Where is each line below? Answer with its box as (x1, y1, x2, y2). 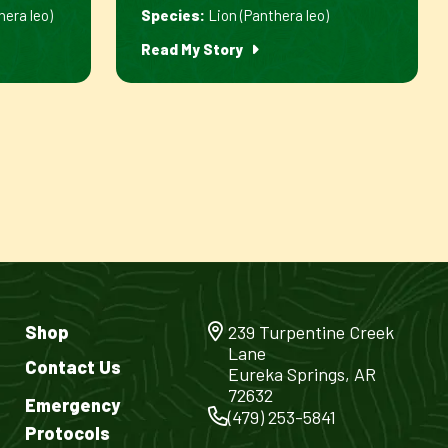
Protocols (25, 422, 111, 444)
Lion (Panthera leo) (204, 6, 329, 24)
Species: (140, 6, 205, 24)
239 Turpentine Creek (227, 321, 394, 343)
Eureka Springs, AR (227, 363, 376, 385)
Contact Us (25, 356, 122, 378)
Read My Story (140, 40, 246, 58)
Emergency (25, 394, 121, 416)
